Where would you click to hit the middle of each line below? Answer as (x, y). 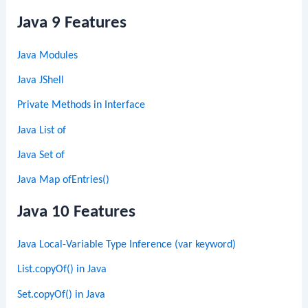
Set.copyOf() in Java (62, 295)
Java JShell (41, 80)
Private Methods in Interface (81, 106)
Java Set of (41, 155)
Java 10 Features (77, 212)
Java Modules (48, 55)
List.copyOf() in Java (62, 270)
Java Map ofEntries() (64, 180)
